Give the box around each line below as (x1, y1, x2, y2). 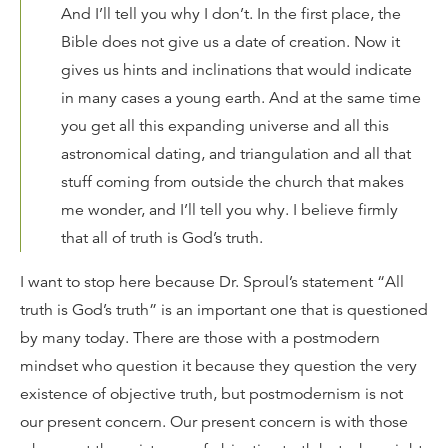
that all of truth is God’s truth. (61, 227, 263, 248)
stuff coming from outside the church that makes (61, 171, 404, 192)
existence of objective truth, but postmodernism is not (20, 383, 403, 404)
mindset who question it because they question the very (20, 355, 417, 376)
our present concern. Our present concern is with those (20, 411, 408, 432)
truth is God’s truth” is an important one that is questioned (20, 299, 428, 320)
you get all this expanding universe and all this (61, 115, 389, 136)
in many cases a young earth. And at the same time (61, 87, 421, 108)
